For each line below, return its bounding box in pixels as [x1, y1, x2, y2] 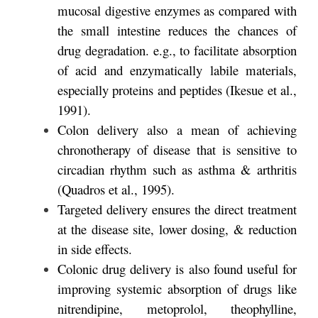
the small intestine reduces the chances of [57, 21, 297, 39]
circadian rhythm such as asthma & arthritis [57, 160, 297, 178]
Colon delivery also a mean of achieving [57, 120, 297, 138]
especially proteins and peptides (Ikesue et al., [57, 80, 297, 99]
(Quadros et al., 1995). [57, 180, 175, 198]
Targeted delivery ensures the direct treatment [57, 199, 297, 218]
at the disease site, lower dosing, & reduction [57, 219, 297, 238]
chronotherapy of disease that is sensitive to [57, 140, 297, 158]
